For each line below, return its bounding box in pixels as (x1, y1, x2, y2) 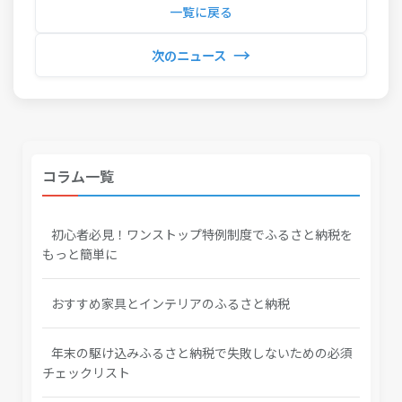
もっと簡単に (42, 244, 118, 263)
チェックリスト (42, 363, 130, 381)
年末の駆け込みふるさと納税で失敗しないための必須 (51, 343, 353, 362)
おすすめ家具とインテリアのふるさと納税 (51, 293, 290, 312)
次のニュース (152, 45, 226, 65)
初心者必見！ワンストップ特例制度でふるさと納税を (51, 224, 353, 243)
